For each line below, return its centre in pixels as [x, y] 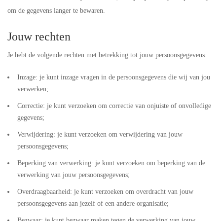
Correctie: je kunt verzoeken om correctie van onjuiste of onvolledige [114, 106]
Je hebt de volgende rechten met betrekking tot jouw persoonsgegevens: [107, 55]
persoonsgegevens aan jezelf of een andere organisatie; [93, 203]
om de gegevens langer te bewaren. [56, 11]
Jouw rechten [39, 37]
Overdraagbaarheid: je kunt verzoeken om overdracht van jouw [105, 192]
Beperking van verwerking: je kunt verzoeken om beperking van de [111, 163]
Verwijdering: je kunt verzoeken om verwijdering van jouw [100, 134]
